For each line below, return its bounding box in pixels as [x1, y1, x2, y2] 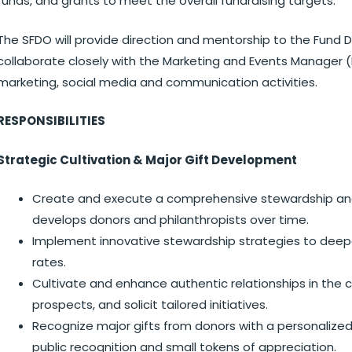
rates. [32, 254, 66, 270]
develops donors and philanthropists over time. [32, 211, 309, 228]
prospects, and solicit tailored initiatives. [32, 296, 268, 313]
